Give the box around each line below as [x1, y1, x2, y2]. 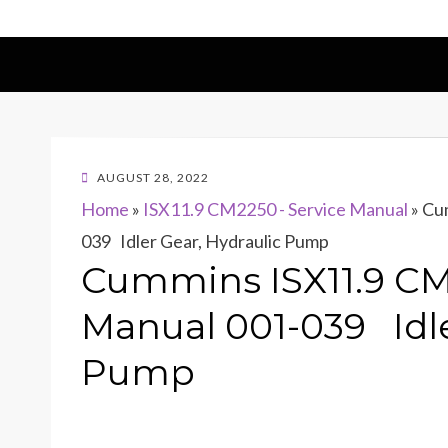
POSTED [80, 169, 131, 184]
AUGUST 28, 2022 [97, 170, 209, 185]
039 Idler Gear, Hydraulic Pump [81, 230, 329, 252]
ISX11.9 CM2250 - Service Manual [143, 198, 408, 220]
